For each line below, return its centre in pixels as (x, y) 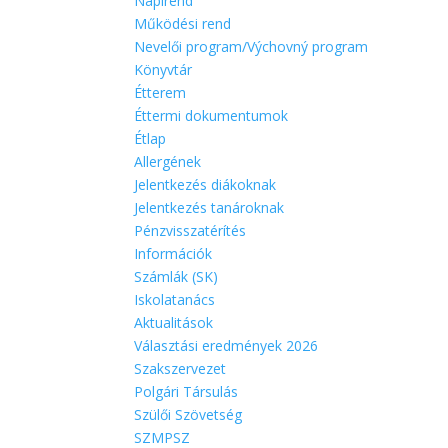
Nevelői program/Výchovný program (251, 46)
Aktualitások (174, 322)
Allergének (168, 161)
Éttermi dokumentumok (211, 115)
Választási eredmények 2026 (226, 345)
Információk (173, 253)
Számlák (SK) (176, 276)
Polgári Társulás (186, 391)
